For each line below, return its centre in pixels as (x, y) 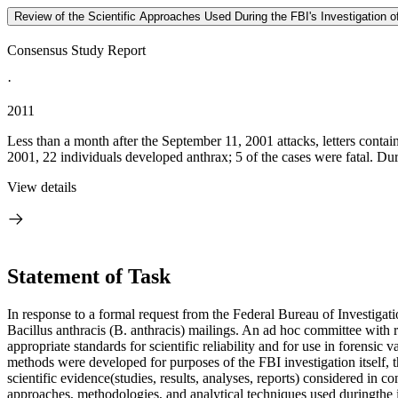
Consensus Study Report (76, 50)
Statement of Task (89, 276)
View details (42, 187)
